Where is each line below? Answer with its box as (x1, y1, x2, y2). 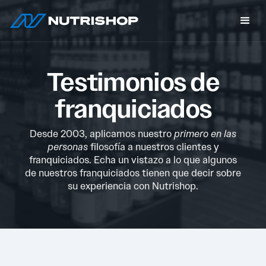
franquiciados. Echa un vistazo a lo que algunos (29, 153, 237, 166)
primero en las (174, 127, 236, 140)
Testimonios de (47, 66, 219, 99)
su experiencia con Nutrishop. (68, 179, 198, 192)
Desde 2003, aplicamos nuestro (30, 127, 174, 140)
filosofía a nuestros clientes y (87, 140, 219, 153)
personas (47, 140, 88, 153)
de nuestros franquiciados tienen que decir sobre (25, 166, 241, 179)
